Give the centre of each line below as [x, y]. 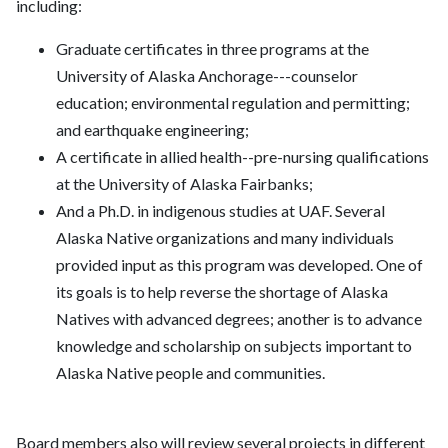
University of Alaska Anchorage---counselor [207, 76]
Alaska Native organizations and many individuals [225, 238]
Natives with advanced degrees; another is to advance [239, 319]
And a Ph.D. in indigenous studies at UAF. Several [220, 211]
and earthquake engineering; [152, 130]
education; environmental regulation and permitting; [233, 103]
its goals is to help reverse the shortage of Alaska [222, 292]
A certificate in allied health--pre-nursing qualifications [242, 157]
